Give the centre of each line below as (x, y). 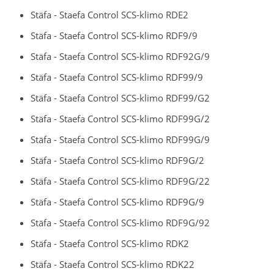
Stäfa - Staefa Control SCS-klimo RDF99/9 (117, 77)
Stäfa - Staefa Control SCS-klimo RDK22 (113, 264)
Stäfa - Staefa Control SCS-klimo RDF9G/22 (120, 181)
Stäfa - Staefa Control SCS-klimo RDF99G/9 (120, 139)
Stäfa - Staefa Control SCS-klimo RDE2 (109, 14)
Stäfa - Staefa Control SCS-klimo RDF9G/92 (120, 222)
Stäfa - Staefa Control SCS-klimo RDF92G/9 (120, 56)
